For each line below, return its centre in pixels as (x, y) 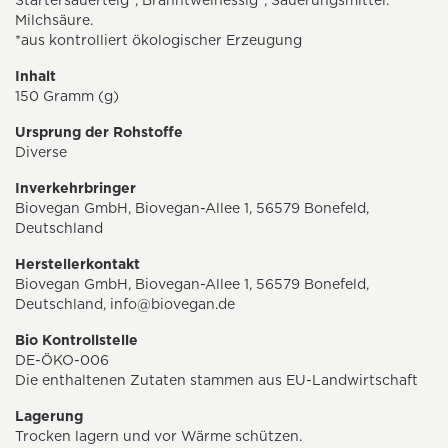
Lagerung (49, 416)
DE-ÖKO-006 (62, 360)
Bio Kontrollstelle (76, 340)
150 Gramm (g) (67, 96)
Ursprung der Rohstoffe (99, 132)
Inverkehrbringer (75, 188)
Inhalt (35, 76)
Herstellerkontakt (77, 264)
